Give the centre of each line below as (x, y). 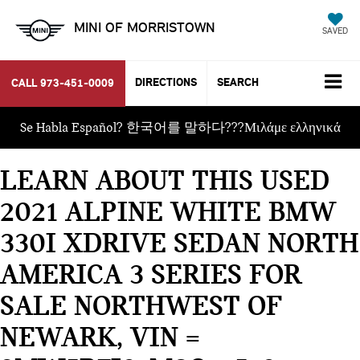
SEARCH (238, 83)
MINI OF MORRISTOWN (145, 27)
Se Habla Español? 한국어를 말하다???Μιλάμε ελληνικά (180, 127)
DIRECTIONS (166, 83)
